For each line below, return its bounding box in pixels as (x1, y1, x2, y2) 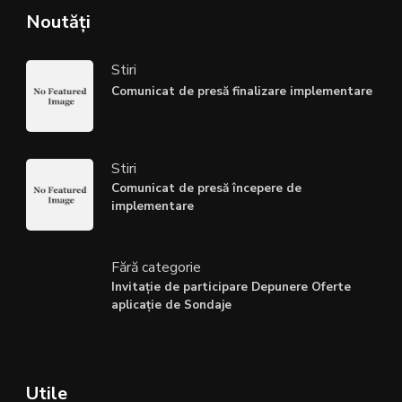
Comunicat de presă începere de (111, 179, 301, 197)
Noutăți (26, 10, 91, 35)
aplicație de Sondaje (111, 296, 232, 314)
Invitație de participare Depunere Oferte (111, 278, 351, 296)
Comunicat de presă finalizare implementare (111, 83, 372, 100)
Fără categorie (111, 258, 201, 278)
